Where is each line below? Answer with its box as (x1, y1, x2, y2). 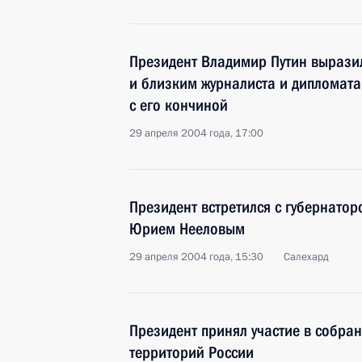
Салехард (284, 250, 329, 264)
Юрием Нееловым (129, 219, 245, 238)
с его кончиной (129, 95, 228, 115)
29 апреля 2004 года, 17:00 (129, 126, 263, 141)
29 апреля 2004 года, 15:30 (129, 250, 263, 264)
